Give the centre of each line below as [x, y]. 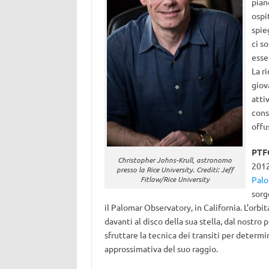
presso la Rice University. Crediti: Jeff [175, 169]
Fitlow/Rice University [175, 179]
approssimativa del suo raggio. [161, 249]
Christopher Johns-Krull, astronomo [175, 160]
